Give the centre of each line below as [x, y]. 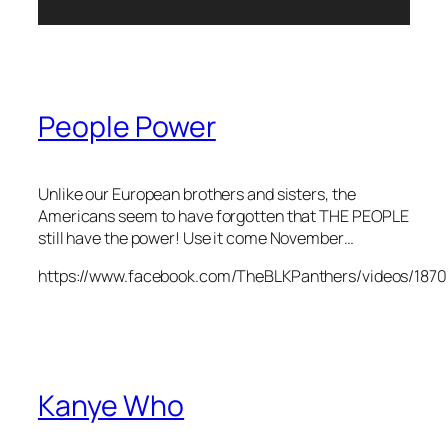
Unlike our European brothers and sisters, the [197, 193]
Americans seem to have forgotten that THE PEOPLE [224, 215]
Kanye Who [111, 405]
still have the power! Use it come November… [196, 237]
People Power [127, 126]
